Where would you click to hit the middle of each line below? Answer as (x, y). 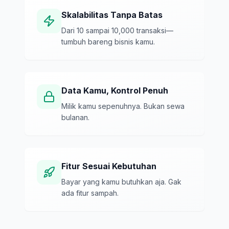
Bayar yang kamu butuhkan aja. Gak (121, 182)
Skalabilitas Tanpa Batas (112, 15)
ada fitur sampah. (90, 193)
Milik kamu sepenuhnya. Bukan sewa (123, 106)
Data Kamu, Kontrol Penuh (115, 90)
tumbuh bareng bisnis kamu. (108, 42)
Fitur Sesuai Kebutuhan (109, 166)
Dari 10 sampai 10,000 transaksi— (117, 30)
